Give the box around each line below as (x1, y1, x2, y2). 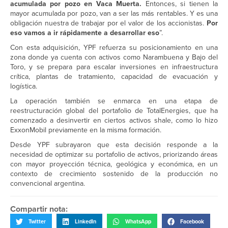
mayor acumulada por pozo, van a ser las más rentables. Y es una (10, 8, 218, 19)
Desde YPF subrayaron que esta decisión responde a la (10, 139, 218, 151)
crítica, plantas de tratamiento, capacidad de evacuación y (10, 71, 218, 82)
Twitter (28, 217, 46, 226)
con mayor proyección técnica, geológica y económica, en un (10, 159, 218, 170)
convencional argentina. (10, 178, 85, 189)
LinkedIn (75, 217, 96, 226)
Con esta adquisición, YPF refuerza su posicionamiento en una (10, 42, 218, 53)
